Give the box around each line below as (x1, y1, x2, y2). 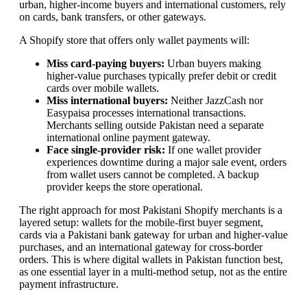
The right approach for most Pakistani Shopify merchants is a (19, 204, 282, 216)
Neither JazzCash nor (168, 94, 263, 106)
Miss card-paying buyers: (47, 57, 164, 69)
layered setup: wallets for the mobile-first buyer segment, (19, 216, 263, 228)
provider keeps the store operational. (47, 180, 203, 193)
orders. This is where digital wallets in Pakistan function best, (19, 253, 283, 265)
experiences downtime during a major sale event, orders (47, 156, 286, 168)
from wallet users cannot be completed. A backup (47, 168, 259, 180)
